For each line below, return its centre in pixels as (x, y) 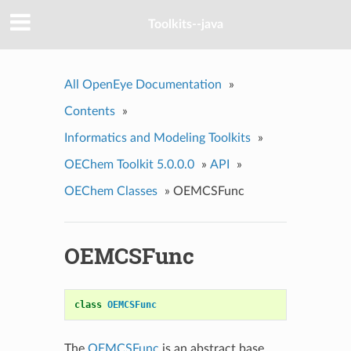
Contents (89, 111)
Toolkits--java (186, 25)
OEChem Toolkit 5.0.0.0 (129, 164)
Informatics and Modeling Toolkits (157, 138)
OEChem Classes (110, 191)
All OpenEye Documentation (143, 84)
